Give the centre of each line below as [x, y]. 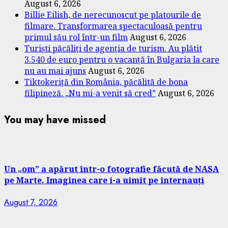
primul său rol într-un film [76, 37]
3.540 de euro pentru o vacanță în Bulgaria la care [122, 60]
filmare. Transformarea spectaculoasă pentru [113, 26]
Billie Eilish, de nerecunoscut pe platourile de [113, 15]
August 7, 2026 [31, 203]
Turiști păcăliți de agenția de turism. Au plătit [113, 49]
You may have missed [55, 120]
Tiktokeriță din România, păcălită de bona [106, 82]
